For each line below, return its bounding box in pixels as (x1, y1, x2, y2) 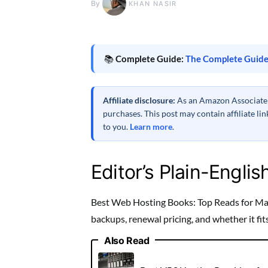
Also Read (104, 234, 150, 246)
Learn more (130, 121, 172, 132)
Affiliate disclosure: (103, 95, 175, 105)
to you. (103, 121, 130, 132)
